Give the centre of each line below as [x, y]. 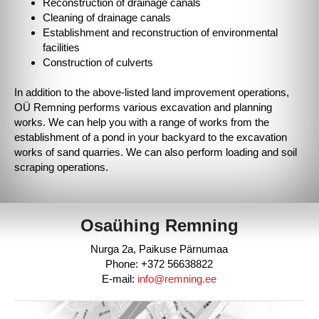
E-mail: [120, 279]
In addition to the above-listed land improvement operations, [152, 92]
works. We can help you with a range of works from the [142, 122]
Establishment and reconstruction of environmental [160, 32]
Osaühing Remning [159, 225]
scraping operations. [61, 167]
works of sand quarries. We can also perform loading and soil [156, 152]
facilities [61, 47]
